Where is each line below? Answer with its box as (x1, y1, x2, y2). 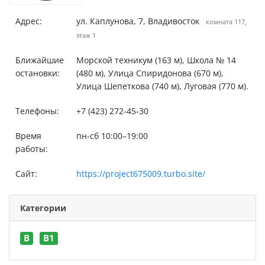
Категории (20, 202, 66, 214)
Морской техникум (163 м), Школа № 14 (76, 54, 236, 66)
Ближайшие (15, 54, 64, 66)
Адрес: (15, 15, 42, 27)
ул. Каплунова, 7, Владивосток (76, 15, 202, 27)
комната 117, (205, 17, 247, 26)
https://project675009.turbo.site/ (76, 168, 205, 179)
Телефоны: (15, 105, 59, 117)
